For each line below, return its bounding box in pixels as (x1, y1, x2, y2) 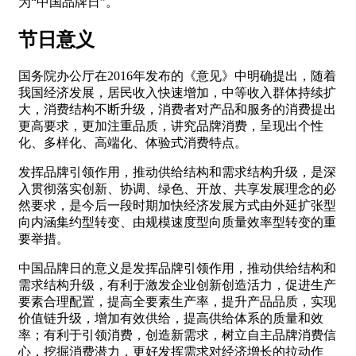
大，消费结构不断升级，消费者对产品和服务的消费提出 (18, 103, 336, 117)
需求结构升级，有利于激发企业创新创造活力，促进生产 (18, 278, 336, 292)
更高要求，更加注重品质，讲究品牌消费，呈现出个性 (18, 119, 323, 133)
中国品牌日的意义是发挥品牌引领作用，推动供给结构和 (18, 261, 336, 276)
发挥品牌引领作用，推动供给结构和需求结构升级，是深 (18, 165, 336, 180)
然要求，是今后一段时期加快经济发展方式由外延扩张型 (18, 199, 336, 213)
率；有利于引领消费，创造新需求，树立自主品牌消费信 (18, 328, 336, 342)
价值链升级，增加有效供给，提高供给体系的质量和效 (18, 311, 323, 326)
